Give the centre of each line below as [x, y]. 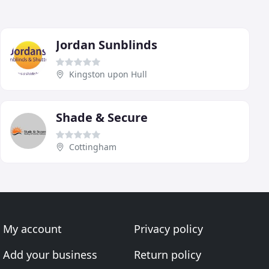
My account [33, 229]
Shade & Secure [102, 118]
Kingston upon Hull [108, 74]
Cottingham [93, 147]
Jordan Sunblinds [107, 45]
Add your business [50, 255]
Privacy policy [168, 229]
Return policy [167, 255]
